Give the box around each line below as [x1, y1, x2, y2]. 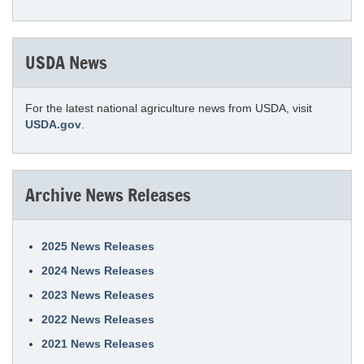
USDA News [25, 50, 107, 75]
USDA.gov [25, 118, 81, 131]
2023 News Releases [41, 288, 154, 301]
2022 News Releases [41, 313, 154, 326]
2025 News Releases [41, 240, 154, 253]
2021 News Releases [41, 337, 154, 350]
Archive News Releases [25, 182, 191, 207]
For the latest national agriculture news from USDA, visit [25, 102, 312, 115]
